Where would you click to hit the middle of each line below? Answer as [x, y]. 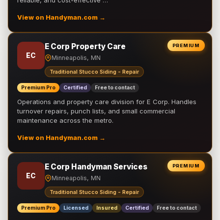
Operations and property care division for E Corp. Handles [107, 102]
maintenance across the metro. [65, 120]
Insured [107, 208]
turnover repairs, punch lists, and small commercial [96, 111]
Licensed [76, 208]
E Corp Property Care [85, 46]
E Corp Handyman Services [96, 167]
